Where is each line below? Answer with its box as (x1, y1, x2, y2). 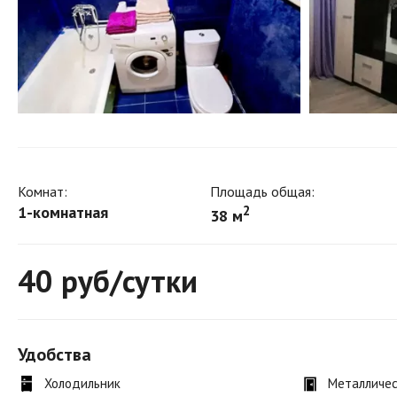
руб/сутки (53, 261, 198, 302)
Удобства (18, 343, 91, 367)
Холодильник (44, 375, 121, 393)
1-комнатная (18, 202, 108, 223)
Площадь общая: (210, 183, 315, 201)
